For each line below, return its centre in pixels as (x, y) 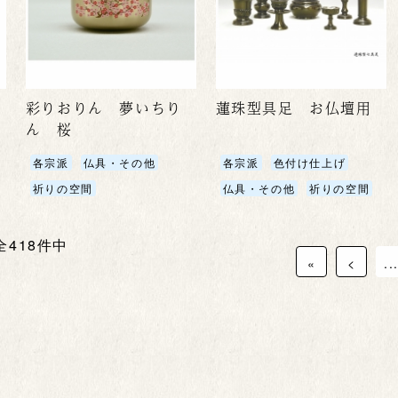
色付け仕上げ (310, 162)
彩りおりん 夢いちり (103, 107)
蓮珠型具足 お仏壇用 (294, 107)
